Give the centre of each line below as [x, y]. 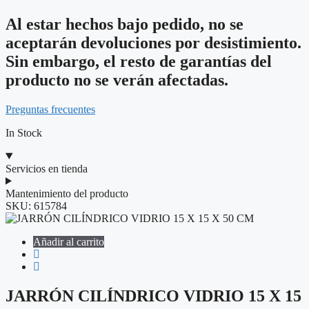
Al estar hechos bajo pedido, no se [124, 24]
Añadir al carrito [69, 241]
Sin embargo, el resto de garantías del [139, 61]
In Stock [24, 132]
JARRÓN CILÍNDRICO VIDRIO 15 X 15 [153, 296]
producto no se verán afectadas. [117, 80]
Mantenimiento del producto [67, 193]
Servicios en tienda [47, 168]
